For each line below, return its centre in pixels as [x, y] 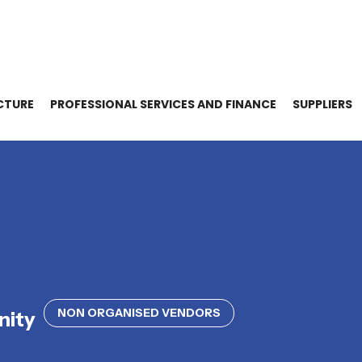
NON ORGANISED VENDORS [139, 313]
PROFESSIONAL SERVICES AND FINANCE [163, 104]
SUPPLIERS [322, 104]
